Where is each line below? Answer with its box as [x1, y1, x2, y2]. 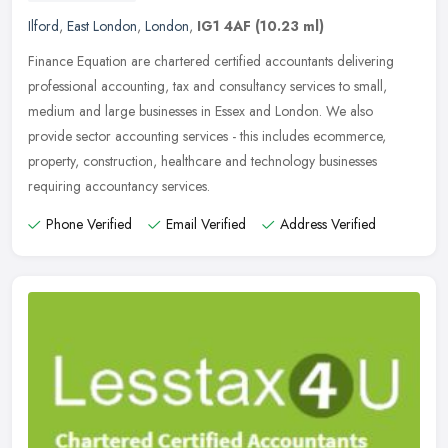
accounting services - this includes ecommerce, [115, 126, 386, 147]
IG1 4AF [197, 16, 251, 37]
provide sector [28, 126, 111, 147]
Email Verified [166, 214, 246, 235]
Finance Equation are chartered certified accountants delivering [28, 51, 394, 72]
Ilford [28, 16, 59, 37]
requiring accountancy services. [28, 176, 210, 197]
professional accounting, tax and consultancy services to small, [28, 76, 387, 97]
